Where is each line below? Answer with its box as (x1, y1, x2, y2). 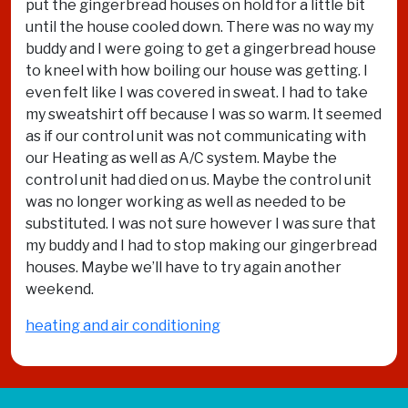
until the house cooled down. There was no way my (25, 18, 373, 36)
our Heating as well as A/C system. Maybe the (25, 149, 337, 167)
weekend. (25, 280, 94, 298)
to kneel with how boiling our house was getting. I (25, 62, 368, 79)
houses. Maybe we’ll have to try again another (25, 259, 342, 276)
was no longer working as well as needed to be (25, 193, 346, 210)
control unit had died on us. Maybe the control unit (25, 171, 372, 189)
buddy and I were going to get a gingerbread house (25, 40, 376, 57)
